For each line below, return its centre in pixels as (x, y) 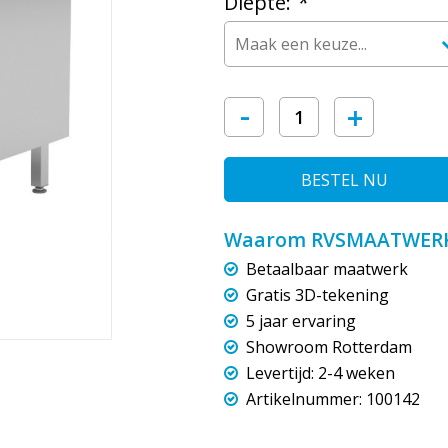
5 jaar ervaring (299, 321)
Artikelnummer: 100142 (331, 399)
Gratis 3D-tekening (315, 295)
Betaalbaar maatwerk (325, 269)
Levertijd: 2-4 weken (318, 373)
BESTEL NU (344, 180)
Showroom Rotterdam (327, 347)
